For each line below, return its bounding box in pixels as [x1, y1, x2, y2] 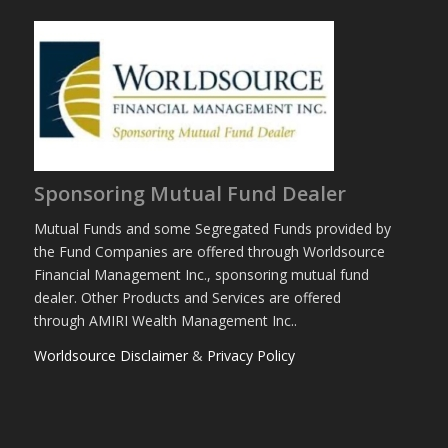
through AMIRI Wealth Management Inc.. [33, 310, 297, 330]
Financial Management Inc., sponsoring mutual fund [33, 264, 369, 284]
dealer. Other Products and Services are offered [33, 287, 341, 307]
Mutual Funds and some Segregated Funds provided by [33, 218, 391, 238]
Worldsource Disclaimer [33, 345, 188, 365]
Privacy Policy [206, 345, 295, 365]
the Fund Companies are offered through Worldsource [33, 241, 385, 261]
